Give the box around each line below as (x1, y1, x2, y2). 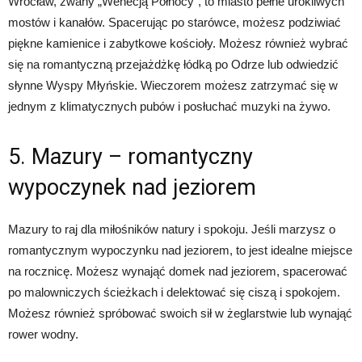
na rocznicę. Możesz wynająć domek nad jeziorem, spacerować (8, 264, 347, 278)
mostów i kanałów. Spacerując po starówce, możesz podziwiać (8, 15, 341, 29)
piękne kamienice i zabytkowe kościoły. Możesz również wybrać (8, 36, 348, 50)
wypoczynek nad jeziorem (8, 175, 256, 200)
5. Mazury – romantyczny (8, 144, 253, 170)
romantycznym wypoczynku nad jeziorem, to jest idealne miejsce (8, 243, 352, 257)
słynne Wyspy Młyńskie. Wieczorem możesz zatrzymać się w (8, 78, 338, 92)
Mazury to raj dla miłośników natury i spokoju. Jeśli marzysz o (8, 222, 335, 236)
